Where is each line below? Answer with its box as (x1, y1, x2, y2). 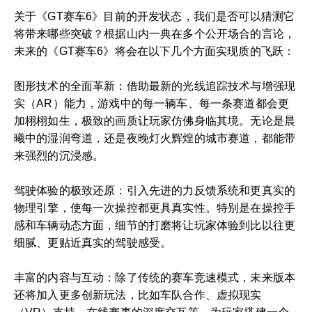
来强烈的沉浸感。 (14, 150, 104, 162)
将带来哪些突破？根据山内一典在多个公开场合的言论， (14, 28, 296, 40)
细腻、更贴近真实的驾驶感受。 (14, 237, 172, 249)
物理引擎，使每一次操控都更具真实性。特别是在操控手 (14, 202, 296, 214)
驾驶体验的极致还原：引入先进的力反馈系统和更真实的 (14, 185, 296, 196)
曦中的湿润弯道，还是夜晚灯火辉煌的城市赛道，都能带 (14, 132, 296, 144)
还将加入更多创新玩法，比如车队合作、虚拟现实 (14, 289, 262, 301)
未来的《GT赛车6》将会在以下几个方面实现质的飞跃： (14, 45, 295, 57)
